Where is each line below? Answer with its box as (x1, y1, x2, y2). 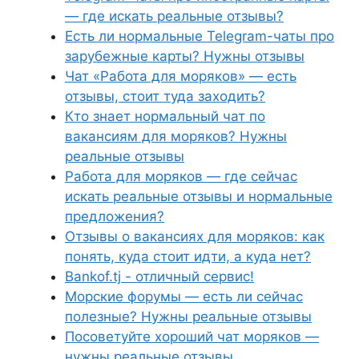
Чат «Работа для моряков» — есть (65, 68, 296, 84)
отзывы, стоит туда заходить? (65, 88, 265, 104)
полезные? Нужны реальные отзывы (65, 309, 312, 325)
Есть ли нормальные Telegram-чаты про (65, 28, 334, 44)
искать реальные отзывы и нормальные (65, 188, 333, 204)
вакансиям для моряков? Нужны (65, 128, 287, 144)
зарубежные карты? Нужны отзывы (65, 48, 305, 64)
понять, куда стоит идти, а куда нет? (65, 248, 311, 264)
